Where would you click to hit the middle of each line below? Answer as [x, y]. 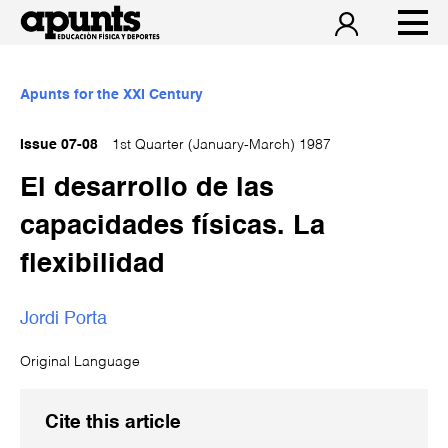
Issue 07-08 [59, 145]
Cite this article [113, 423]
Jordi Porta [63, 318]
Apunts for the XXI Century [111, 95]
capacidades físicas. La [172, 226]
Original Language [80, 362]
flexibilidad [92, 264]
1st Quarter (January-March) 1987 [219, 145]
